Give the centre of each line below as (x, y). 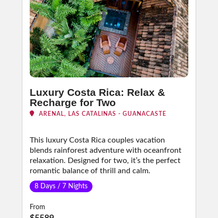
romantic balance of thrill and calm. (90, 171)
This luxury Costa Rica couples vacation (97, 140)
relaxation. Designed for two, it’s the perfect (105, 161)
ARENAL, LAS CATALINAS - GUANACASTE (101, 114)
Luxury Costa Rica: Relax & (97, 92)
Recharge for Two (73, 102)
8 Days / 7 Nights (61, 186)
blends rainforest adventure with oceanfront (105, 150)
